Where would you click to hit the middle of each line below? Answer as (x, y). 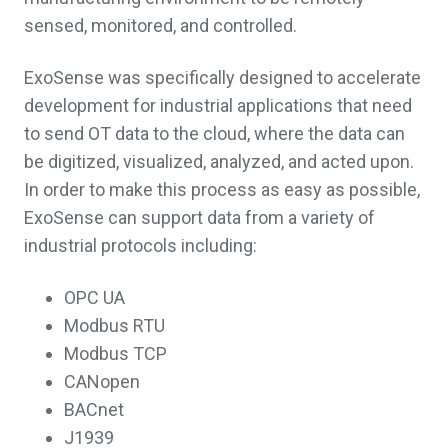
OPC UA (96, 298)
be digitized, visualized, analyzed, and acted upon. (219, 162)
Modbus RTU (116, 326)
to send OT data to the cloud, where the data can (214, 134)
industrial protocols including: (142, 246)
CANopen (104, 382)
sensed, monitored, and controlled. (160, 26)
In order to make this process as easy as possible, (222, 190)
